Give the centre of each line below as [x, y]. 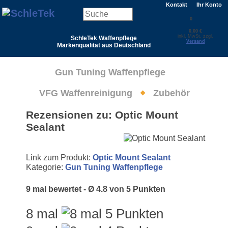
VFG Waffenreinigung [85, 93]
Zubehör [171, 93]
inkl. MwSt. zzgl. [195, 36]
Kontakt [177, 5]
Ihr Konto [209, 5]
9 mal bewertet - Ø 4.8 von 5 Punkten [96, 189]
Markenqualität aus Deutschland [104, 45]
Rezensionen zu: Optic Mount [102, 115]
